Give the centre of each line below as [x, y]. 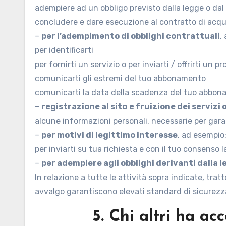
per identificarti [64, 50]
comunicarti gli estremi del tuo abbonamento [120, 78]
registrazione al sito [84, 107]
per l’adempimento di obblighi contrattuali [131, 36]
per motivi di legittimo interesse [109, 135]
